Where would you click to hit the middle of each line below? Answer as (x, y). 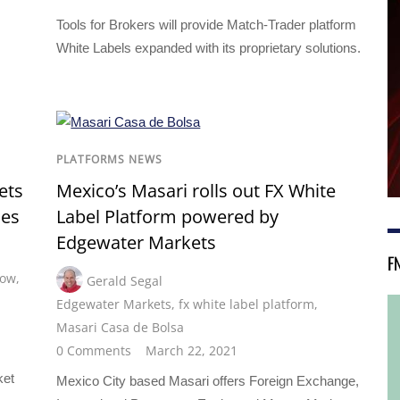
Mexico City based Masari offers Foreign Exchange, (208, 380)
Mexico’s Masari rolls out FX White (196, 190)
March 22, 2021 (192, 350)
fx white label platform (247, 304)
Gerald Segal (125, 280)
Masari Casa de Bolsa (121, 327)
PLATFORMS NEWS (110, 159)
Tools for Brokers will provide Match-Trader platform (207, 25)
